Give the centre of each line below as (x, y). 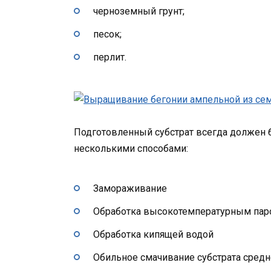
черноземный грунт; (139, 11)
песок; (107, 34)
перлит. (110, 57)
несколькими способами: (131, 149)
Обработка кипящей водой (153, 235)
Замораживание (130, 188)
